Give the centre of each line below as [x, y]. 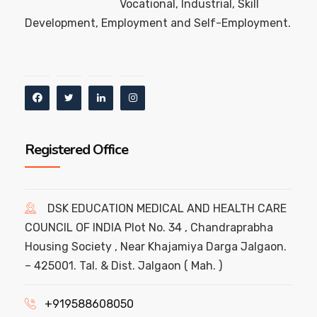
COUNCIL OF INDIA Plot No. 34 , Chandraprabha [149, 227]
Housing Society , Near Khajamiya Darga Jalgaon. [156, 246]
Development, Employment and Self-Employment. [158, 23]
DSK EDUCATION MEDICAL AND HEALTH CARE [167, 208]
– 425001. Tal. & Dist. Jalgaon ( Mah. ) [123, 265]
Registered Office [76, 149]
